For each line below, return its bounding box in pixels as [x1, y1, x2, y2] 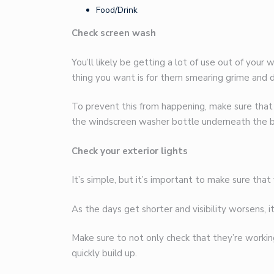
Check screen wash [72, 27, 156, 40]
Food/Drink [96, 4, 138, 17]
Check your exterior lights [72, 144, 188, 157]
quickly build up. [72, 247, 137, 260]
